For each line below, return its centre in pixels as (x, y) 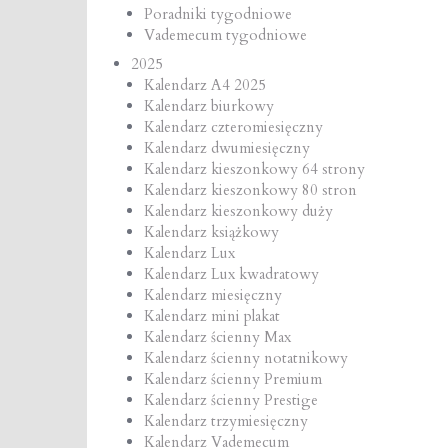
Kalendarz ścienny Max (217, 336)
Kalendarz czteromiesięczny (233, 126)
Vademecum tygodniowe (225, 35)
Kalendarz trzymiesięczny (226, 420)
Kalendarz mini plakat (212, 315)
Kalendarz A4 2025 (205, 84)
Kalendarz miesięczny (213, 294)
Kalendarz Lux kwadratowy (231, 273)
